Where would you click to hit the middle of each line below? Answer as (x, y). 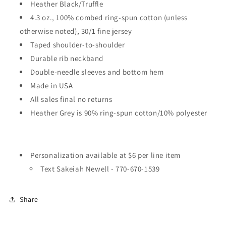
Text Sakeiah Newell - (78, 169)
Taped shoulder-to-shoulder (78, 45)
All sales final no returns (71, 99)
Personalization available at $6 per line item (105, 155)
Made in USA (52, 86)
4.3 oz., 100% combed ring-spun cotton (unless (109, 18)
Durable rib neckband (67, 59)
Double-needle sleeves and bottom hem (97, 72)
